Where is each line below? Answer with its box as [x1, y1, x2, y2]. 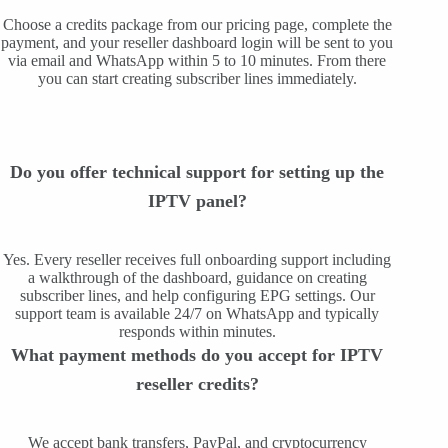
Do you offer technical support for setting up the [10, 161, 385, 182]
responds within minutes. [118, 322, 276, 340]
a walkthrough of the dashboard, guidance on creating [27, 268, 367, 286]
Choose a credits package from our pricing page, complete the [2, 15, 392, 33]
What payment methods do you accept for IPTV [11, 344, 384, 365]
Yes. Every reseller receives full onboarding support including [3, 250, 392, 268]
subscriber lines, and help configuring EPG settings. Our [19, 286, 375, 304]
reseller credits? [135, 373, 259, 394]
